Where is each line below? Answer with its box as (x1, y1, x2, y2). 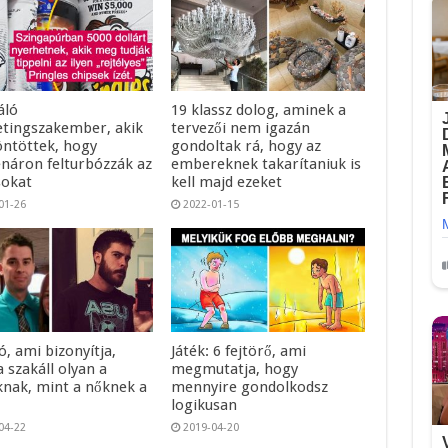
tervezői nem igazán (171, 119, 311, 138)
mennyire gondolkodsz (171, 377, 329, 396)
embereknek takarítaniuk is (171, 155, 362, 174)
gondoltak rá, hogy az (171, 137, 322, 156)
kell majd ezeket (171, 173, 283, 192)
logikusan (171, 395, 238, 414)
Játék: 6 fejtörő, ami (171, 341, 307, 360)
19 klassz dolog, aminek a (171, 101, 347, 120)
